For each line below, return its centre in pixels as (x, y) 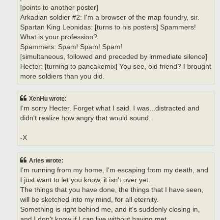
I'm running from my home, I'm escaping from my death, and (114, 170)
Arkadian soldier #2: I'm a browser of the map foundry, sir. (110, 17)
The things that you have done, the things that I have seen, (112, 190)
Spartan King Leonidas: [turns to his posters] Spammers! (108, 27)
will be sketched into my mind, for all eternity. (89, 199)
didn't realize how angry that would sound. (85, 118)
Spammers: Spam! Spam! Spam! (71, 47)
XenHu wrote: (48, 99)
